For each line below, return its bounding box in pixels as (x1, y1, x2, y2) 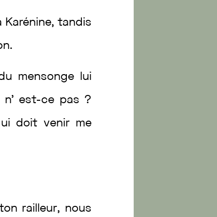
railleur (22, 203, 58, 214)
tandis (57, 17, 92, 28)
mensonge (17, 72, 80, 82)
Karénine (5, 17, 51, 28)
